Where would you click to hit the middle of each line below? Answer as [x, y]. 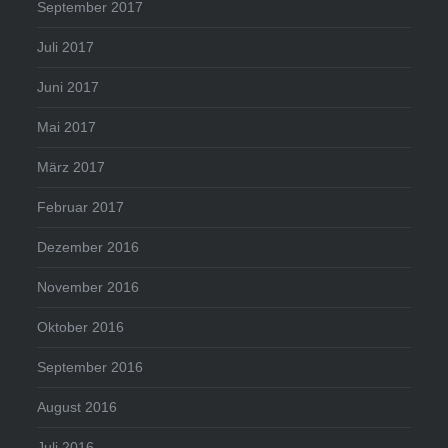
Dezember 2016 [88, 247]
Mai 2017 [67, 127]
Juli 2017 [66, 47]
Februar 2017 [81, 207]
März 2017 [71, 167]
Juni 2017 [68, 87]
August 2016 [77, 407]
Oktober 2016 [81, 327]
